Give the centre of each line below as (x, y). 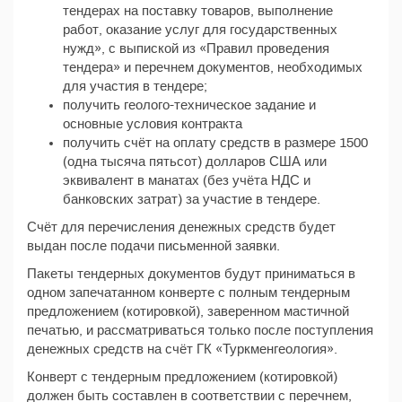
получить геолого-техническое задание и (189, 105)
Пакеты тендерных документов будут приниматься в (191, 274)
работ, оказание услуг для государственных (200, 30)
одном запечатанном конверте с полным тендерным (188, 293)
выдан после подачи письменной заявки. (153, 246)
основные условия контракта (153, 124)
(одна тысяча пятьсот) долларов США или (195, 162)
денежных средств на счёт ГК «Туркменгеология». (182, 349)
